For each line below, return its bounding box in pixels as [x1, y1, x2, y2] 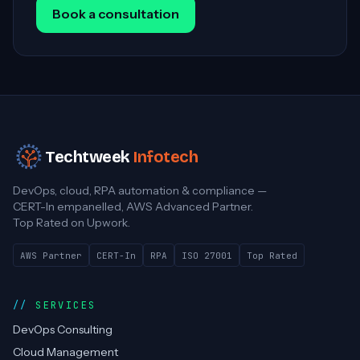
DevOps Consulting [13, 322, 112, 337]
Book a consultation [52, 6, 179, 22]
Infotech [133, 147, 198, 166]
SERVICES [35, 299, 96, 313]
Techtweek [45, 147, 130, 166]
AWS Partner [20, 249, 82, 261]
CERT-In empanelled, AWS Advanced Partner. [13, 199, 253, 214]
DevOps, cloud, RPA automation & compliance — [13, 183, 267, 198]
